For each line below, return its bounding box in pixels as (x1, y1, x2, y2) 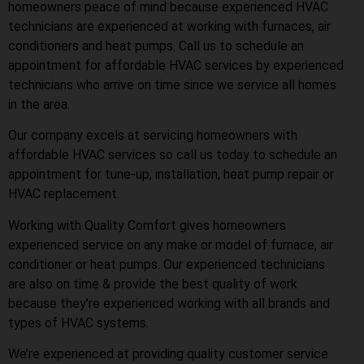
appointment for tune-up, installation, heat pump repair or (8, 167, 334, 183)
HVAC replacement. (8, 186, 119, 202)
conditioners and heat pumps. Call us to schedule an (8, 37, 304, 54)
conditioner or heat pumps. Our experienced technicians (8, 256, 325, 272)
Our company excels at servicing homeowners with (8, 128, 297, 144)
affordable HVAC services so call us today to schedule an (8, 147, 337, 163)
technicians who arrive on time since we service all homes (8, 76, 336, 93)
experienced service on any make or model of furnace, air (8, 236, 333, 253)
